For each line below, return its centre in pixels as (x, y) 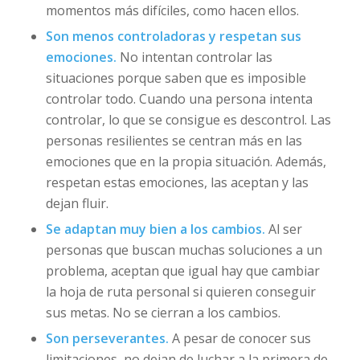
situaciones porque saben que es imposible (176, 78)
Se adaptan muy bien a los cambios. (157, 229)
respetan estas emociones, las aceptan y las (177, 182)
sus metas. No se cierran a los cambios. (163, 312)
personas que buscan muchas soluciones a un (184, 250)
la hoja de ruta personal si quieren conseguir (180, 291)
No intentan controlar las (196, 57)
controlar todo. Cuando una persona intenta (179, 98)
